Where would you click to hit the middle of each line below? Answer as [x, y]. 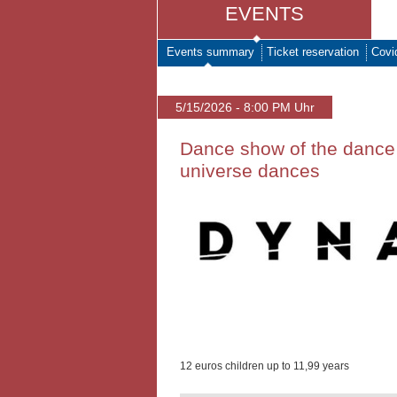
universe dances [250, 171]
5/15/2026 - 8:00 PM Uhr [245, 107]
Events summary [210, 52]
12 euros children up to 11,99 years [265, 366]
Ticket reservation [313, 52]
